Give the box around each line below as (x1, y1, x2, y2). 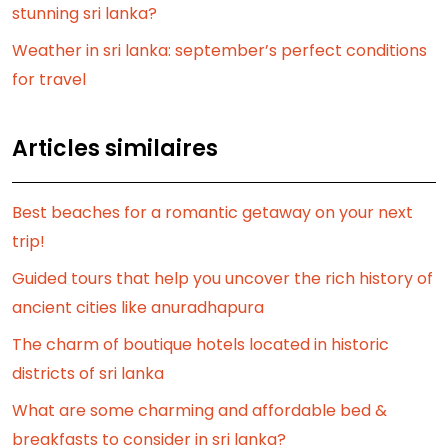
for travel (12, 68, 86, 91)
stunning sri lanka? (12, 2, 157, 25)
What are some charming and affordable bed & (12, 399, 387, 422)
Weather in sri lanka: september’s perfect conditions (12, 39, 427, 62)
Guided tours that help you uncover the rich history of (12, 267, 433, 290)
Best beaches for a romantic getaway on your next (12, 201, 413, 224)
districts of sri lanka (12, 362, 164, 385)
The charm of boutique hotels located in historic (12, 333, 389, 356)
